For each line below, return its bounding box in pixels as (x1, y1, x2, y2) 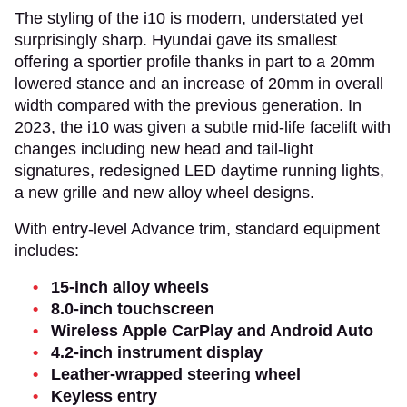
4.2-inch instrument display (51, 342, 263, 362)
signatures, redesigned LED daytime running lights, (15, 161, 384, 180)
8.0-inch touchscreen (51, 299, 214, 318)
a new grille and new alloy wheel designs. (15, 183, 319, 202)
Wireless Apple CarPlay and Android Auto (51, 321, 373, 340)
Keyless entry (51, 386, 157, 405)
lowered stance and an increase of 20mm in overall (15, 74, 383, 93)
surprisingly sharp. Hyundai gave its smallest (15, 30, 337, 49)
